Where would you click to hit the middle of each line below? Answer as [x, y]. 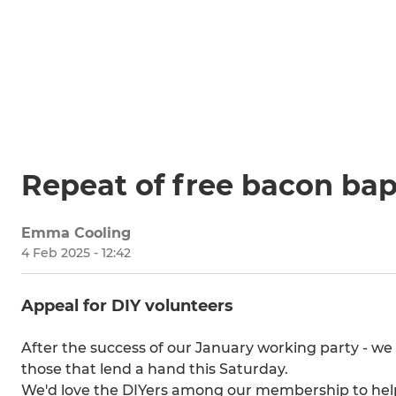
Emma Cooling [76, 233]
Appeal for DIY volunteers [127, 306]
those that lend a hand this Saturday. [155, 369]
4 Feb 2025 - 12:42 [76, 253]
